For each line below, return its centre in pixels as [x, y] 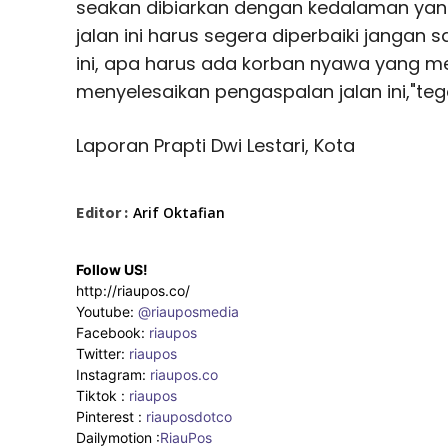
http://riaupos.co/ [133, 291]
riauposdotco [187, 417]
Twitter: [102, 354]
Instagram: [113, 375]
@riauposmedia [188, 312]
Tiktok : [102, 396]
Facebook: [112, 333]
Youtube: [107, 312]
